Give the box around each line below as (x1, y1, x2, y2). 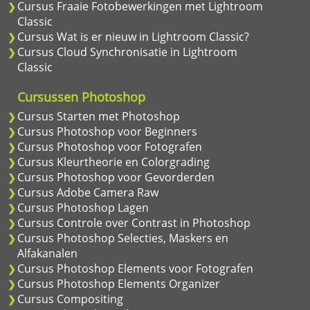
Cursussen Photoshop (17, 88, 145, 105)
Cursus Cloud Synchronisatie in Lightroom (17, 44, 237, 60)
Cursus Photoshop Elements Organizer (17, 275, 220, 291)
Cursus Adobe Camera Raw (17, 184, 158, 200)
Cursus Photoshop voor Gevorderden (17, 169, 215, 185)
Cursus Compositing (17, 291, 123, 307)
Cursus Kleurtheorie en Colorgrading (17, 154, 210, 170)
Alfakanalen (17, 245, 77, 261)
